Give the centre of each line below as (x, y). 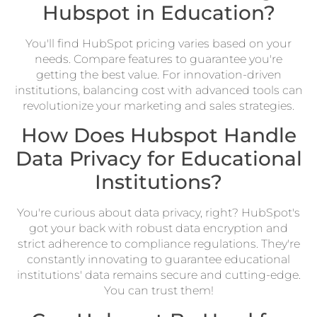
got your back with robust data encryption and (158, 229)
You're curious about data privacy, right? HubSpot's (158, 213)
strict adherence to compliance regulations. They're (158, 244)
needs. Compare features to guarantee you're (158, 59)
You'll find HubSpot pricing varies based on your (158, 43)
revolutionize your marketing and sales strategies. (158, 105)
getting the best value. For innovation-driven (158, 74)
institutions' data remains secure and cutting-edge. (158, 275)
